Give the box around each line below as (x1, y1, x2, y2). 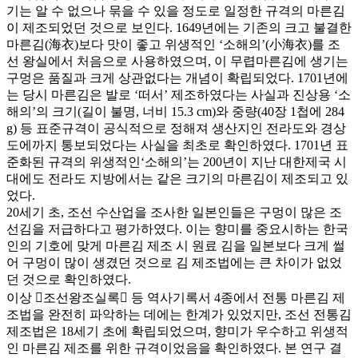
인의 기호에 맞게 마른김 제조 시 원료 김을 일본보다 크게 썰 (6, 239, 345, 253)
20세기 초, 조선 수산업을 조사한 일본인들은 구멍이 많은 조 (6, 205, 342, 219)
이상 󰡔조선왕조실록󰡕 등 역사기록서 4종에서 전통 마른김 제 (6, 291, 345, 304)
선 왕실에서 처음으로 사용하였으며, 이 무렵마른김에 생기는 (6, 54, 348, 68)
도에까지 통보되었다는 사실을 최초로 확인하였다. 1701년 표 (6, 138, 348, 152)
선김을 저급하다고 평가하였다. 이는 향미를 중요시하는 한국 (6, 222, 348, 236)
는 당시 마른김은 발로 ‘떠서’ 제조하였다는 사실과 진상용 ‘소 (6, 88, 351, 101)
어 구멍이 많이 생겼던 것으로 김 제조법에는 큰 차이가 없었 (6, 256, 342, 269)
